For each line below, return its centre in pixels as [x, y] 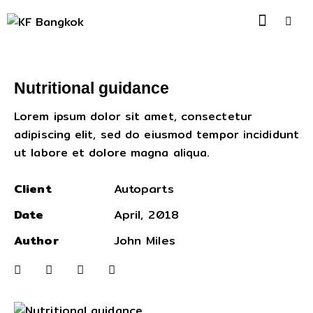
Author [36, 240]
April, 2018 [146, 214]
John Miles [144, 240]
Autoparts [144, 188]
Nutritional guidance [92, 88]
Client [33, 188]
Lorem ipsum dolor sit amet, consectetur [133, 116]
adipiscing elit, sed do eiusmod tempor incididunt [156, 134]
